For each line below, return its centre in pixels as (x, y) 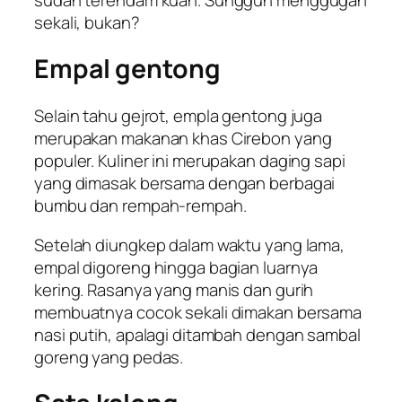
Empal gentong (127, 69)
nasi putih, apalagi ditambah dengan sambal (197, 334)
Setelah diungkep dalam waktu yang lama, (190, 245)
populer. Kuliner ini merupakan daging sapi (190, 161)
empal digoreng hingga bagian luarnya (176, 267)
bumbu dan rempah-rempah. (140, 206)
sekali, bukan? (87, 22)
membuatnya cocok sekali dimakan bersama (198, 312)
